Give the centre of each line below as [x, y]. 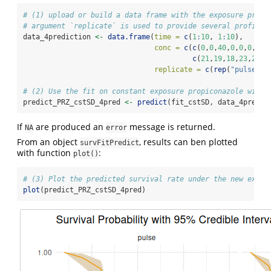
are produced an [70, 126]
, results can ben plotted [188, 142]
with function [45, 152]
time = [167, 37]
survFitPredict [109, 142]
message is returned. [171, 126]
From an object [48, 142]
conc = [167, 47]
